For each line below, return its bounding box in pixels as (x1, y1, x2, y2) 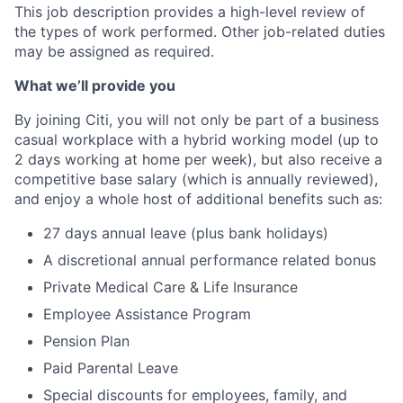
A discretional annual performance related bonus (43, 251, 376, 269)
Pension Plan (43, 332, 130, 350)
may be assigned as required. (14, 42, 214, 60)
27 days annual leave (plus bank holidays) (43, 224, 328, 242)
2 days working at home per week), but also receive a (14, 150, 382, 168)
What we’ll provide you (14, 76, 175, 94)
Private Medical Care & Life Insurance (43, 278, 298, 296)
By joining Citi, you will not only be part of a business (14, 111, 379, 129)
